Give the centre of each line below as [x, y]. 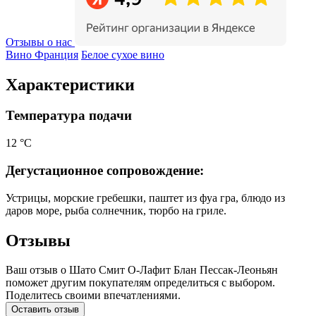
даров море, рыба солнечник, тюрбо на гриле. [116, 210]
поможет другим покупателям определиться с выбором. [140, 283]
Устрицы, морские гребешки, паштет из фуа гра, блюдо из [145, 197]
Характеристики [70, 84]
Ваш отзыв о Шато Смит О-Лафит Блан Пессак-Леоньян [142, 270]
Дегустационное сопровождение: [105, 170]
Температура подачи [69, 116]
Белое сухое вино [123, 54]
